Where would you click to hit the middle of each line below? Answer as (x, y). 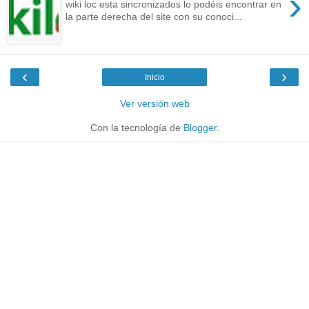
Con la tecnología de (137, 128)
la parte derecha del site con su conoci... (154, 17)
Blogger (200, 128)
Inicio (154, 78)
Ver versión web (154, 104)
